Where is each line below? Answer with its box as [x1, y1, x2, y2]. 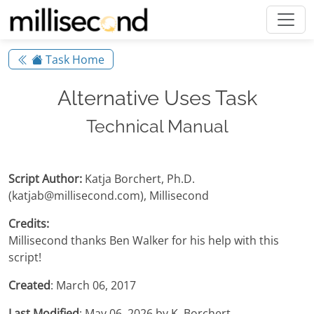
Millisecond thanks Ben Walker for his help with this [8, 233, 279, 249]
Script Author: [8, 171, 82, 187]
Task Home [43, 51, 104, 67]
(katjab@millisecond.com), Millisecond [8, 188, 209, 204]
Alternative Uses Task [57, 86, 257, 111]
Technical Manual [86, 116, 228, 137]
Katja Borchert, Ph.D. [82, 171, 195, 187]
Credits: [8, 216, 49, 232]
